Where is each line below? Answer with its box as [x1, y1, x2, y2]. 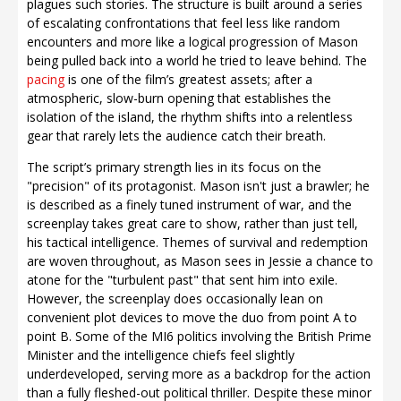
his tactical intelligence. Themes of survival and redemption [27, 233, 368, 251]
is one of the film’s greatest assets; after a [64, 70, 312, 88]
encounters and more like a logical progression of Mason [27, 32, 358, 50]
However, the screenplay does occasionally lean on [27, 289, 323, 307]
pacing [27, 70, 64, 88]
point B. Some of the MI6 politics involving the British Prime [27, 327, 371, 345]
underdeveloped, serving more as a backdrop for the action [27, 364, 371, 382]
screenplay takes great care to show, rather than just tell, [27, 214, 358, 232]
